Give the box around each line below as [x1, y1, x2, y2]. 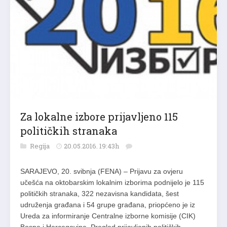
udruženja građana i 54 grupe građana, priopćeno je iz [20, 200, 195, 209]
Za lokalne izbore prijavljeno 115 [20, 109, 178, 123]
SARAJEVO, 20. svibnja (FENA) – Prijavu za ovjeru [20, 167, 183, 175]
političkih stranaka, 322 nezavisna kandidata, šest [20, 189, 179, 198]
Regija [30, 141, 51, 150]
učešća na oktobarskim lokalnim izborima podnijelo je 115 [20, 178, 204, 186]
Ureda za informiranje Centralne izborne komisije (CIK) [20, 211, 196, 220]
